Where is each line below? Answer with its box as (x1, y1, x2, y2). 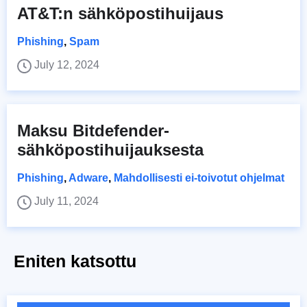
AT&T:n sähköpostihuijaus (17, 4, 223, 23)
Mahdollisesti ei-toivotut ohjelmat (114, 172, 284, 184)
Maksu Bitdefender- (17, 121, 169, 140)
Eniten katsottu (14, 251, 136, 271)
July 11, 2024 (34, 195, 99, 208)
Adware (69, 172, 108, 184)
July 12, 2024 (34, 59, 99, 71)
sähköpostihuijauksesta (17, 140, 204, 160)
